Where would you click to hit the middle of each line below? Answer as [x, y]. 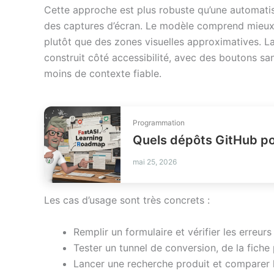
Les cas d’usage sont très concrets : [127, 200]
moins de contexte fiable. [103, 74]
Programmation [159, 122]
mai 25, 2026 [155, 161]
